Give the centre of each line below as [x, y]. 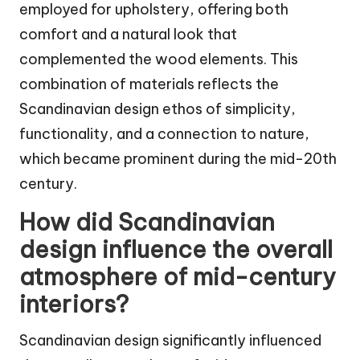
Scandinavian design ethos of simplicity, [157, 108]
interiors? [74, 304]
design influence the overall [176, 249]
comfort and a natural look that [128, 34]
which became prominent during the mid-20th [178, 158]
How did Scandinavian [147, 222]
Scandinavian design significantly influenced [170, 340]
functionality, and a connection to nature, [164, 133]
